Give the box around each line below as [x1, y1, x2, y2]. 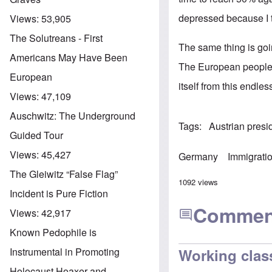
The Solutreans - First [10, 30, 103, 45]
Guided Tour [10, 127, 63, 142]
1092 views [178, 175, 219, 188]
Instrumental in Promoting [10, 244, 120, 259]
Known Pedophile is [10, 225, 97, 239]
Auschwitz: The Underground [10, 108, 135, 123]
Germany [178, 149, 219, 163]
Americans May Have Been [10, 50, 127, 64]
